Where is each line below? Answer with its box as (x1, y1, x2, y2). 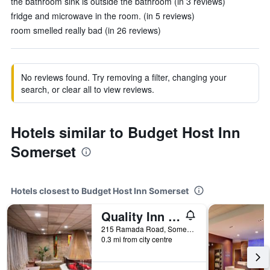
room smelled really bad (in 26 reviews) (11, 24, 161, 36)
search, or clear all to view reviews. (21, 83, 154, 95)
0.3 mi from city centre (101, 234, 172, 244)
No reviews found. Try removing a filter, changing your (21, 71, 227, 83)
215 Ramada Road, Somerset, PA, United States (187, 224, 194, 234)
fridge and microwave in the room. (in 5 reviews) (11, 10, 195, 22)
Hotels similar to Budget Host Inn (11, 122, 240, 142)
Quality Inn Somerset (168, 207, 180, 225)
